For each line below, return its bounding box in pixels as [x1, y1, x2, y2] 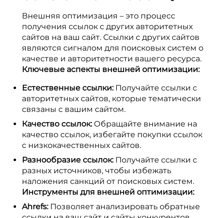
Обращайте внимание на [92, 119, 197, 128]
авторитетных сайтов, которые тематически [22, 94, 201, 103]
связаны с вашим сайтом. [22, 105, 126, 114]
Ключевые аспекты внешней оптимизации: [22, 65, 200, 74]
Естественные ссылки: [22, 83, 113, 92]
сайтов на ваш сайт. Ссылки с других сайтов [22, 33, 200, 42]
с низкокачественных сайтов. [22, 141, 141, 150]
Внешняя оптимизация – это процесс [22, 11, 175, 20]
